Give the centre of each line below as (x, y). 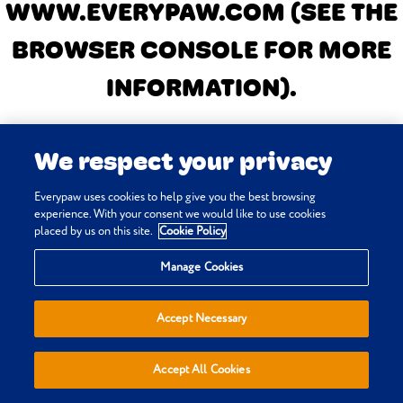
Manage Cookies (201, 267)
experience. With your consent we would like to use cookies (180, 214)
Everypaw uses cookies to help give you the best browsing (175, 197)
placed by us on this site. (95, 231)
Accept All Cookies (201, 370)
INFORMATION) (198, 87)
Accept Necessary (201, 318)
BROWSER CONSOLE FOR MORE (201, 49)
